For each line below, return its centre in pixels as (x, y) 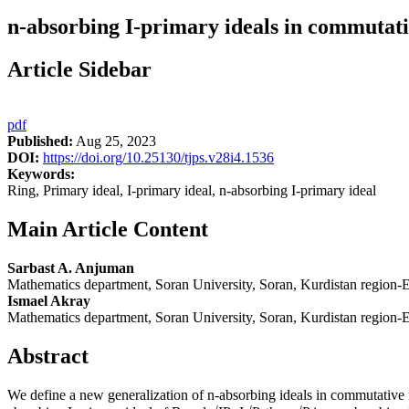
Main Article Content (108, 229)
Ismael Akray (49, 300)
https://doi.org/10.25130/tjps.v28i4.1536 (158, 158)
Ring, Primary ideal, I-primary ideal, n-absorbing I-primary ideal (192, 191)
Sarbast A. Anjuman (71, 267)
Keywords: (41, 174)
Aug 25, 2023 (115, 142)
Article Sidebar (79, 70)
